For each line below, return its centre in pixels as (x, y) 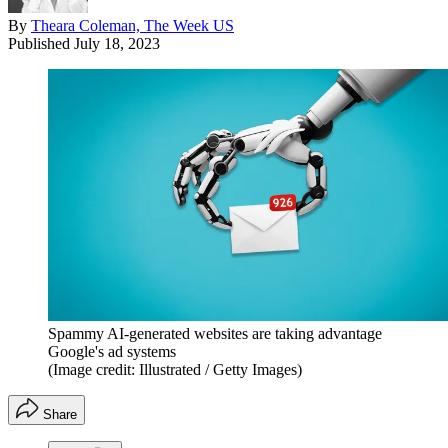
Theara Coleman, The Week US (132, 25)
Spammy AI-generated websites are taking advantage (215, 333)
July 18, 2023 (117, 43)
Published (41, 43)
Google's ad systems (112, 351)
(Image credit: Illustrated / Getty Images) (175, 369)
